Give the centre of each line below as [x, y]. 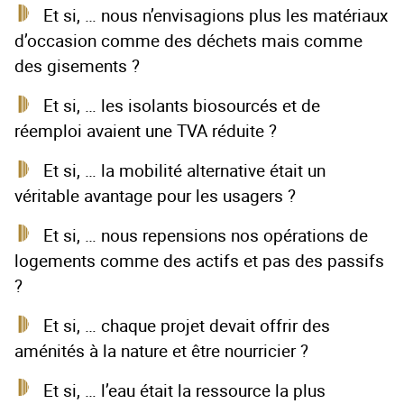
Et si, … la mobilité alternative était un [184, 170]
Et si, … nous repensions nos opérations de [206, 235]
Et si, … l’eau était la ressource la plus [184, 390]
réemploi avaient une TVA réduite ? [146, 131]
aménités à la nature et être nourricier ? [161, 351]
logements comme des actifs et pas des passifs [199, 261]
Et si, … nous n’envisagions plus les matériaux [216, 15]
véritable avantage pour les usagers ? [155, 196]
